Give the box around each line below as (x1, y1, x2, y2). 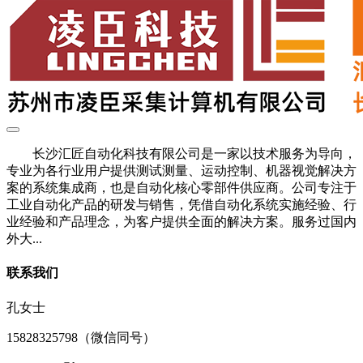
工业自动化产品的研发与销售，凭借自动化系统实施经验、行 (6, 198, 357, 211)
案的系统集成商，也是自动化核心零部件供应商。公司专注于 (6, 181, 357, 194)
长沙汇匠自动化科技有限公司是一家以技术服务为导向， (6, 147, 357, 160)
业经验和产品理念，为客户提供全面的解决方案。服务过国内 (6, 215, 357, 228)
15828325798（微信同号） (6, 330, 156, 344)
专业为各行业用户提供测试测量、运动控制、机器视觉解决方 (6, 164, 357, 177)
